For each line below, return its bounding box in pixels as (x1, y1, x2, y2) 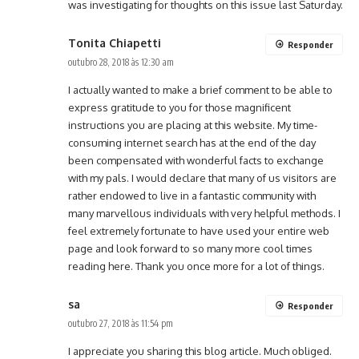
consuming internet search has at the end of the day (68, 136, 316, 150)
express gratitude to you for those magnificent (68, 101, 291, 115)
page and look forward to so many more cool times (68, 242, 313, 256)
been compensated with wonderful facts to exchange (68, 154, 324, 167)
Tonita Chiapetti (68, 36, 161, 50)
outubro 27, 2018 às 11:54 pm (68, 317, 173, 330)
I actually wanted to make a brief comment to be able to (68, 83, 333, 97)
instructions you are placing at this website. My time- (68, 119, 317, 132)
